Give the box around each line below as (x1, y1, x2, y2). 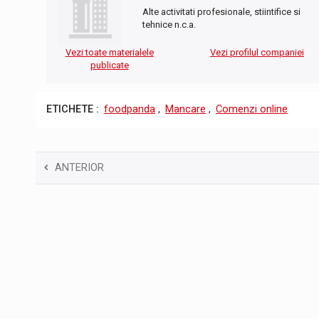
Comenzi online (216, 103, 288, 116)
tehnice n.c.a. (142, 19, 196, 31)
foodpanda (104, 103, 155, 116)
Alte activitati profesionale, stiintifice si (142, 6, 300, 18)
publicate (90, 60, 129, 71)
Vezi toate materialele (65, 47, 154, 58)
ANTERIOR (55, 161, 104, 174)
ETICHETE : (46, 103, 99, 116)
